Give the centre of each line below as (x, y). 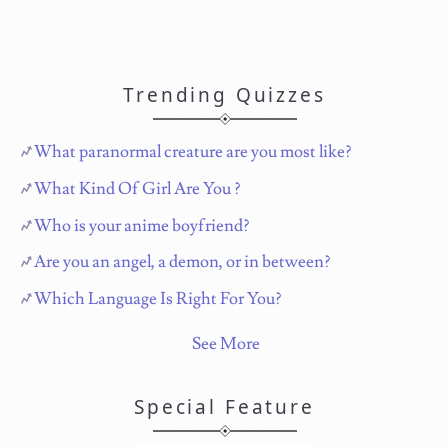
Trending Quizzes (224, 94)
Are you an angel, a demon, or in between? (182, 262)
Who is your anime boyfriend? (142, 225)
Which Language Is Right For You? (158, 299)
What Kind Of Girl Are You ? (137, 188)
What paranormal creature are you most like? (193, 151)
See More (226, 344)
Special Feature (224, 407)
